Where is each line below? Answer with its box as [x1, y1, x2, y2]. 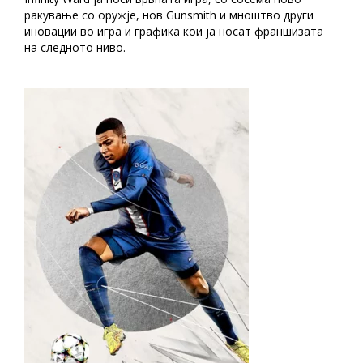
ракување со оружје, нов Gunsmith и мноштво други [24, 7, 314, 23]
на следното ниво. [24, 40, 126, 56]
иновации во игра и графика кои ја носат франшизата [24, 23, 323, 40]
